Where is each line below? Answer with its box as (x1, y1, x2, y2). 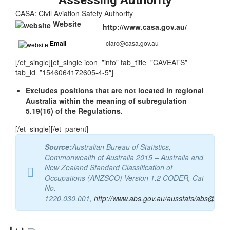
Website (51, 29, 81, 40)
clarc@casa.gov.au (106, 49, 159, 58)
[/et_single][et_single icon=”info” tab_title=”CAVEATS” (15, 67, 187, 78)
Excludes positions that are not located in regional (26, 95, 204, 106)
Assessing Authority (58, 3, 172, 18)
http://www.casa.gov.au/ (103, 32, 187, 43)
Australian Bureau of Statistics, (72, 152, 171, 163)
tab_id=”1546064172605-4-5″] (15, 78, 113, 88)
